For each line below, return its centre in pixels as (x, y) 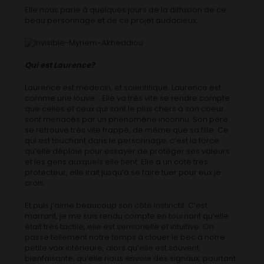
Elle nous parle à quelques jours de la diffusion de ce (126, 9)
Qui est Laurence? (60, 65)
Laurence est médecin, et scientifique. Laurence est (123, 88)
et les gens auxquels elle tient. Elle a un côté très (117, 162)
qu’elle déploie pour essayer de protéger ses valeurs (128, 151)
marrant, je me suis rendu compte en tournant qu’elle (127, 216)
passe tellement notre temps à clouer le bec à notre (125, 237)
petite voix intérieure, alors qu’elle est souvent (112, 248)
